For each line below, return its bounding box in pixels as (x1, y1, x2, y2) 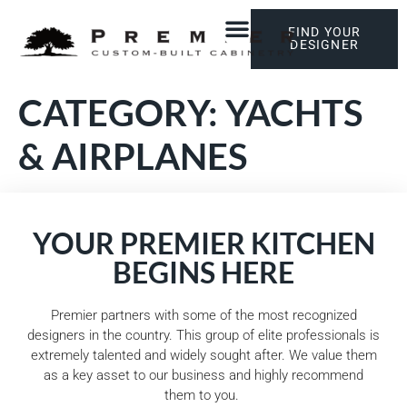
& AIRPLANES (18, 134, 247, 179)
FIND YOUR (287, 23, 362, 42)
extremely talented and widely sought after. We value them (30, 347, 377, 364)
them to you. (164, 387, 243, 404)
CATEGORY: (18, 91, 225, 135)
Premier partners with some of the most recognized (50, 307, 357, 324)
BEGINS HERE (113, 254, 294, 291)
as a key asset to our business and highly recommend (44, 367, 363, 384)
